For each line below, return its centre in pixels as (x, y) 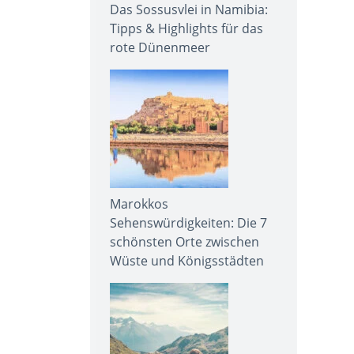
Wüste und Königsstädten (187, 260)
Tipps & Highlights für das (186, 28)
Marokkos (139, 203)
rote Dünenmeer (160, 47)
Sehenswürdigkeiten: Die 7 (188, 222)
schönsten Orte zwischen (185, 241)
